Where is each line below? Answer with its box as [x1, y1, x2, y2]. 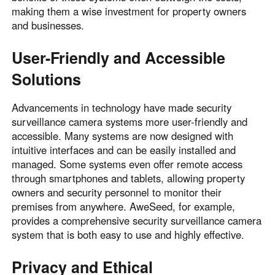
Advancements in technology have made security [12, 99, 232, 115]
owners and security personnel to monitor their [12, 184, 222, 199]
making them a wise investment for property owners [12, 4, 247, 19]
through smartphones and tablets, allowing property [12, 170, 246, 185]
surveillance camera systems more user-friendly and [12, 114, 248, 129]
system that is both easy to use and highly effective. [12, 227, 245, 242]
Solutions [12, 68, 82, 91]
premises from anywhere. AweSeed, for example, [12, 198, 236, 214]
